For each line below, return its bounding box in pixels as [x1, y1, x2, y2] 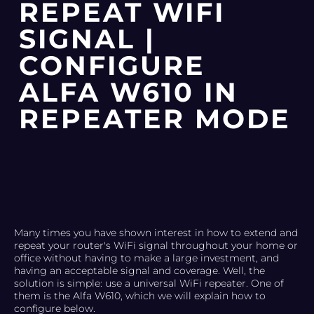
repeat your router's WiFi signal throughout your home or [14, 239, 298, 252]
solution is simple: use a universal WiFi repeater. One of [14, 277, 284, 290]
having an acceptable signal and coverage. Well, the [14, 264, 265, 278]
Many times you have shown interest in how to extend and [14, 226, 298, 240]
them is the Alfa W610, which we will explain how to [14, 289, 266, 303]
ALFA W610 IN [18, 75, 238, 109]
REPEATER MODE [18, 102, 291, 135]
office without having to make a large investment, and [14, 252, 279, 265]
